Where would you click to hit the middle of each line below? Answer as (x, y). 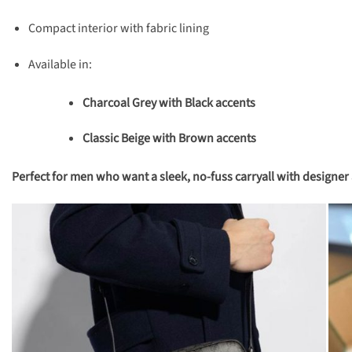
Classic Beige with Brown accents (169, 139)
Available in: (60, 64)
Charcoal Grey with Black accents (169, 103)
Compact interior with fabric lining (118, 28)
